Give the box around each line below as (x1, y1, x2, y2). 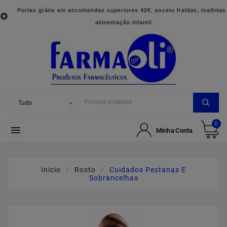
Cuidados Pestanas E (109, 166, 186, 174)
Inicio (41, 166, 61, 174)
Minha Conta (156, 126, 193, 134)
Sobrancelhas (89, 174, 138, 182)
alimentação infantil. (95, 19, 154, 25)
